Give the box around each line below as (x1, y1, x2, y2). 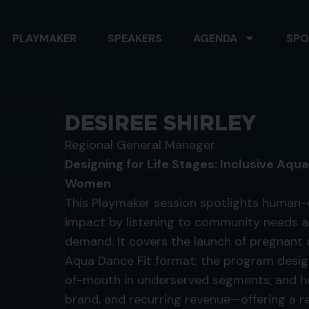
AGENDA (193, 30, 237, 46)
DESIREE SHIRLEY (64, 110, 256, 135)
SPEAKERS (108, 30, 162, 46)
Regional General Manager (64, 137, 215, 153)
